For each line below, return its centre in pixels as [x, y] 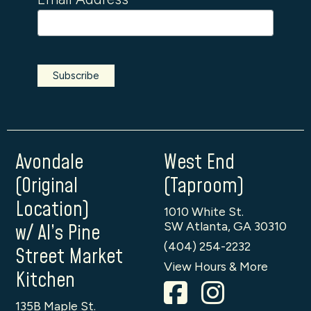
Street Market [69, 257]
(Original [47, 186]
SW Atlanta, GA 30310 [225, 226]
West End [199, 163]
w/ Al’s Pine [58, 234]
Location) [52, 210]
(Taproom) [204, 186]
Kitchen [45, 281]
